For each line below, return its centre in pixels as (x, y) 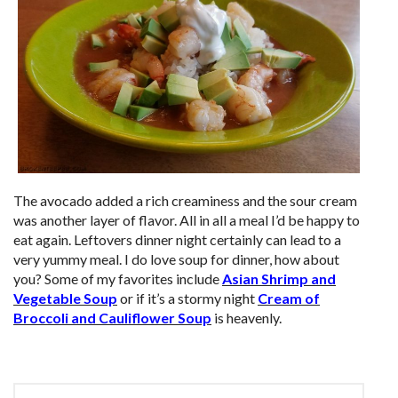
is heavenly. (247, 318)
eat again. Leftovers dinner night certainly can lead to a (177, 240)
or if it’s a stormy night (187, 298)
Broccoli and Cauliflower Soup (112, 318)
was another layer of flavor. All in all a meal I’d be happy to (187, 220)
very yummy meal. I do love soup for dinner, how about (176, 259)
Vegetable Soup (65, 298)
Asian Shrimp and (279, 279)
